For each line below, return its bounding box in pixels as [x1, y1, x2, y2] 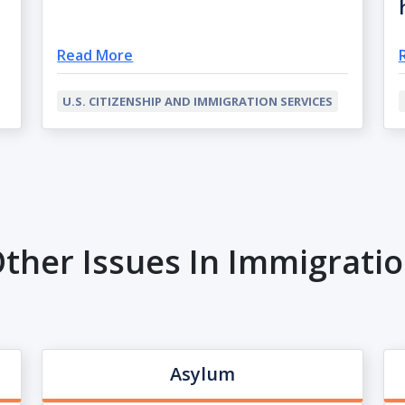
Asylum [169, 362, 235, 387]
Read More [57, 45, 134, 66]
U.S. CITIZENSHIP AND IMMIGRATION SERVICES [62, 93, 334, 110]
